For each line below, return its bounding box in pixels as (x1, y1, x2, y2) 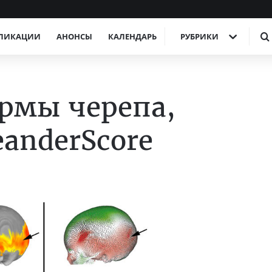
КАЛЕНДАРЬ (108, 31, 157, 42)
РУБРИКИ (180, 31, 219, 42)
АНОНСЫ (56, 31, 92, 42)
